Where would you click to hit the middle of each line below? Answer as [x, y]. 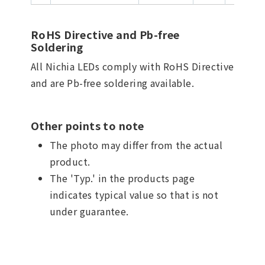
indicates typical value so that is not [134, 194]
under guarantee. [89, 211]
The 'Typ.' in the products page [122, 178]
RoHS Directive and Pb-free [105, 34]
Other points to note [88, 125]
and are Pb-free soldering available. [113, 83]
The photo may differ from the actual [136, 145]
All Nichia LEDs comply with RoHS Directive [132, 66]
